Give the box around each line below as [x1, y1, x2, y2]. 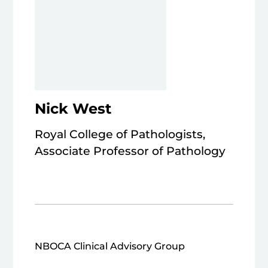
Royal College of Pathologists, [35, 127, 206, 142]
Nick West [35, 100, 112, 118]
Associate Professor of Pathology [35, 144, 229, 159]
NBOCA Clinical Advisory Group [35, 240, 185, 252]
